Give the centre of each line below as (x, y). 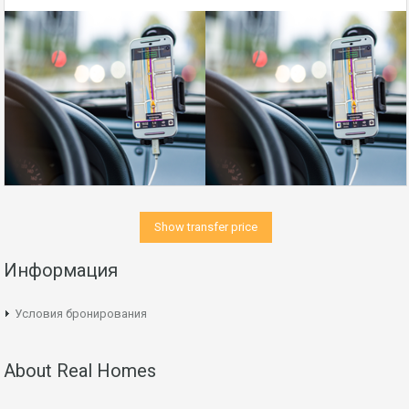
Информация (61, 270)
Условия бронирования (81, 314)
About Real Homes (80, 371)
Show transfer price (205, 227)
